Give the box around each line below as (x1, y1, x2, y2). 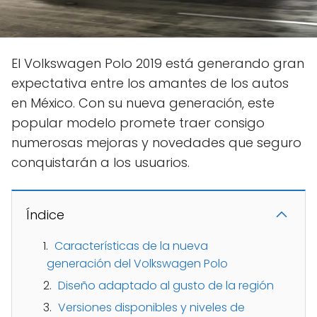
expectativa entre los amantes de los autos (11, 74, 289, 92)
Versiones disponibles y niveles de (58, 299, 245, 316)
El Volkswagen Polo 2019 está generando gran (11, 54, 304, 72)
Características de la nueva (54, 237, 208, 254)
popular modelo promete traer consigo (11, 113, 265, 132)
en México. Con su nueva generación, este (11, 93, 275, 112)
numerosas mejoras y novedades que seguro (11, 133, 301, 151)
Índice (26, 205, 64, 224)
